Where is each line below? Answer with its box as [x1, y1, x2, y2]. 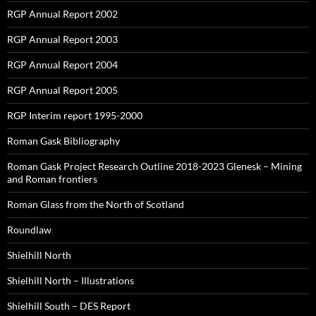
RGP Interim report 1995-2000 [7, 109, 142, 122]
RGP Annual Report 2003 [7, 33, 118, 46]
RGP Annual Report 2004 [7, 59, 118, 71]
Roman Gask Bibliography [7, 135, 120, 147]
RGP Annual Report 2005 [7, 84, 118, 97]
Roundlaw [7, 224, 51, 236]
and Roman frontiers [7, 173, 97, 186]
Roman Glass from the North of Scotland [7, 198, 184, 211]
